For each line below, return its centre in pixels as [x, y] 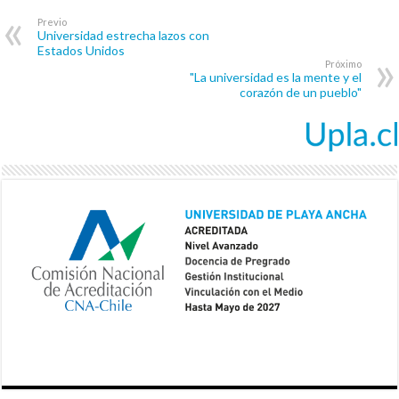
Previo [53, 22]
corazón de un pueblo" [300, 93]
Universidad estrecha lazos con [124, 36]
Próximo [343, 64]
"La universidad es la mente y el [275, 77]
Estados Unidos [81, 51]
